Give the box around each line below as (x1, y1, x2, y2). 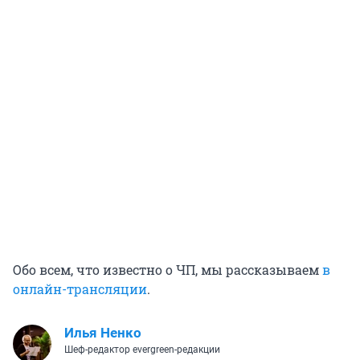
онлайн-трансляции (13, 280, 147, 297)
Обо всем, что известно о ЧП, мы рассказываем (13, 260, 322, 278)
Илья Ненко (64, 324, 141, 341)
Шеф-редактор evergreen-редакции (64, 343, 220, 355)
